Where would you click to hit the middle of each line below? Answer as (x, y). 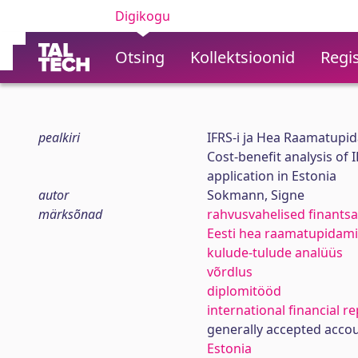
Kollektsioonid (243, 57)
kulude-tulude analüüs (274, 253)
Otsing (140, 57)
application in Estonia (271, 176)
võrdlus (229, 272)
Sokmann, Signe (255, 195)
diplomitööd (244, 291)
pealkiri (59, 137)
